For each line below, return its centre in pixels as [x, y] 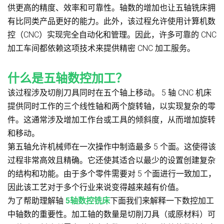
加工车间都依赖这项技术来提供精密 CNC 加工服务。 [101, 48]
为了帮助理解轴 [36, 200]
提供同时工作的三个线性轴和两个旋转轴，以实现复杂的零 [111, 106]
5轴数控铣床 [88, 200]
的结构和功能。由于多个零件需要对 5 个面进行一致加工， [112, 173]
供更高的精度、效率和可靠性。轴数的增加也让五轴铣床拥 [111, 7]
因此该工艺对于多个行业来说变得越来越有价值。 [95, 187]
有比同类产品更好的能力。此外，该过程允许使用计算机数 [111, 21]
